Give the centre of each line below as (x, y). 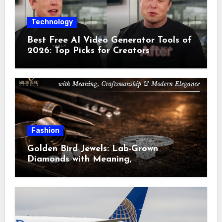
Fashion (45, 131)
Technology (52, 22)
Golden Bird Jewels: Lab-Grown (92, 149)
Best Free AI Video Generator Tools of (109, 41)
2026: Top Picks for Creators (88, 51)
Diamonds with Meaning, (79, 160)
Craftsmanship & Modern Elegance (101, 170)
